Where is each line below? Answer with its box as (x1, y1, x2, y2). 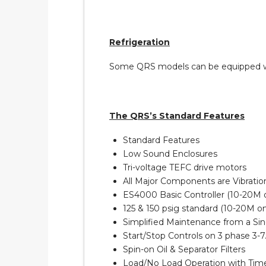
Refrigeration (109, 36, 170, 47)
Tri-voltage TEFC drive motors (123, 162, 247, 173)
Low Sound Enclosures (123, 148, 218, 160)
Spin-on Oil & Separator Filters (123, 244, 246, 255)
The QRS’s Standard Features (109, 110, 245, 121)
